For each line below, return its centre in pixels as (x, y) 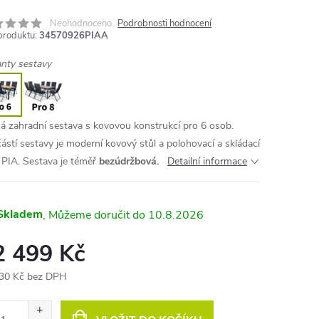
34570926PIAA (74, 36)
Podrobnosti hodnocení (164, 23)
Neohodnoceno (81, 23)
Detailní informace (207, 161)
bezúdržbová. (129, 161)
